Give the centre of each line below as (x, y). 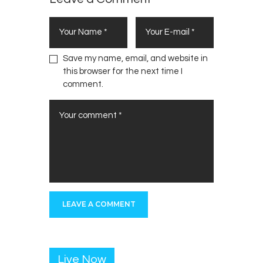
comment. (83, 85)
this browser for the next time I (122, 72)
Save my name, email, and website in (135, 59)
